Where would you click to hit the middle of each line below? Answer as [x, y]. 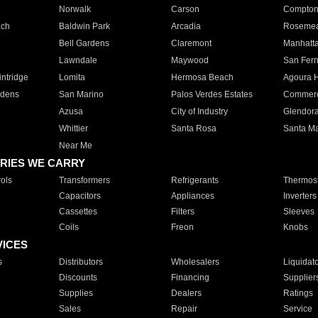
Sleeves [298, 212]
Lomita [72, 77]
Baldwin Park [84, 26]
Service [297, 309]
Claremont [191, 43]
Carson [185, 9]
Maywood [190, 60]
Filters [182, 212]
